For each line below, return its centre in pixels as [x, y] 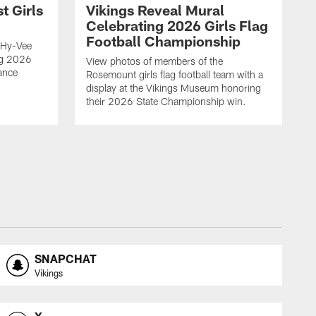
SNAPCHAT [66, 259]
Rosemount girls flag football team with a [175, 75]
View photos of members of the [154, 61]
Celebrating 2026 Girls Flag [177, 26]
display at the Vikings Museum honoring [174, 88]
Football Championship [163, 41]
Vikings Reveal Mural [155, 10]
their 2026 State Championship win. [166, 102]
